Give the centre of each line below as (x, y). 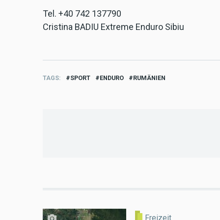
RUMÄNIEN (149, 78)
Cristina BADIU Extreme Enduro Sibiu (113, 27)
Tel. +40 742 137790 (82, 14)
